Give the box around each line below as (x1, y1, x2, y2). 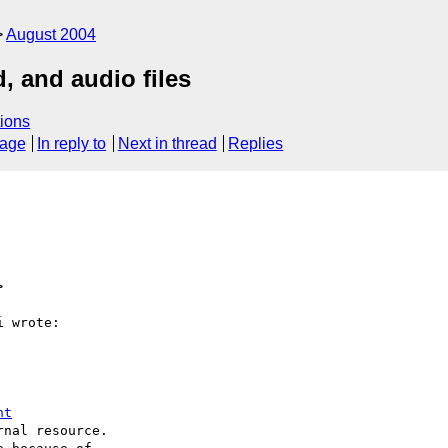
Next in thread (117, 135, 217, 153)
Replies (228, 135, 284, 153)
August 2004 (6, 26, 96, 43)
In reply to (37, 135, 107, 153)
